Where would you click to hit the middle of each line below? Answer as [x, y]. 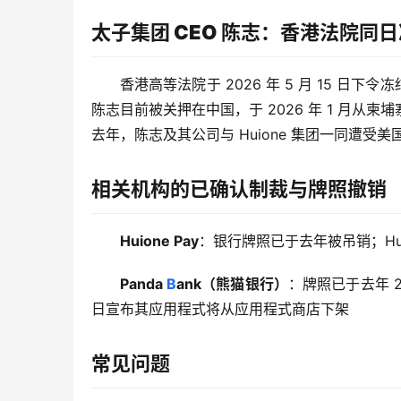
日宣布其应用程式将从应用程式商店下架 [220, 309]
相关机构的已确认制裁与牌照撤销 [239, 189]
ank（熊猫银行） [232, 284]
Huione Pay [159, 241]
